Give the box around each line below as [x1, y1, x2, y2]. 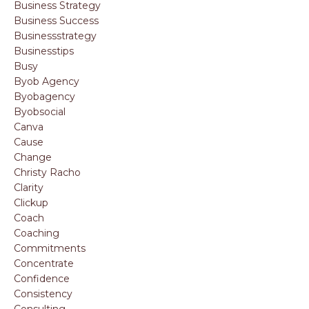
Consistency [14, 288, 72, 300]
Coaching [14, 227, 59, 239]
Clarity [14, 181, 43, 194]
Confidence [14, 272, 70, 285]
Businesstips [14, 45, 74, 57]
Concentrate [14, 257, 74, 270]
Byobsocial [14, 106, 66, 118]
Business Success [14, 14, 99, 27]
